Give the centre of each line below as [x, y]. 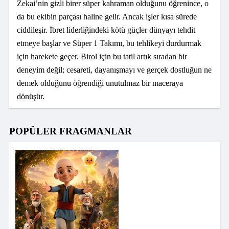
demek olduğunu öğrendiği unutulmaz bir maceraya [100, 83]
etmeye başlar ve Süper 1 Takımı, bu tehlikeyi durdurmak [109, 43]
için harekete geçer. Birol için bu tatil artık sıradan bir [102, 57]
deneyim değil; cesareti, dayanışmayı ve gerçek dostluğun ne [114, 70]
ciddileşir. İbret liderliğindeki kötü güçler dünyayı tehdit [106, 30]
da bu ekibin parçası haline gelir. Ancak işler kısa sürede [107, 17]
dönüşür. [31, 97]
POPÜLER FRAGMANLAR [71, 131]
